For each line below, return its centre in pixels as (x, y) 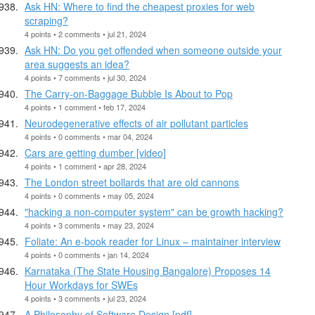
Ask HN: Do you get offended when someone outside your (153, 50)
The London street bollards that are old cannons (132, 182)
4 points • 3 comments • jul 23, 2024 (85, 298)
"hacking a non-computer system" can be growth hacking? (154, 211)
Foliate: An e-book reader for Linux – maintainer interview (153, 241)
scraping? (46, 20)
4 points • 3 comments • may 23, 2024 (89, 225)
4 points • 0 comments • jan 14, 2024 (87, 254)
